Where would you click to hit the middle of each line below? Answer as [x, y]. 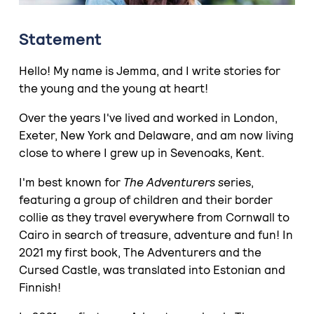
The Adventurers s [173, 182]
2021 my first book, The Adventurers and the [140, 252]
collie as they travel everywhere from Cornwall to [154, 217]
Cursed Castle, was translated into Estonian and [152, 269]
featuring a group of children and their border [145, 199]
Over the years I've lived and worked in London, [148, 117]
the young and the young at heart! [113, 88]
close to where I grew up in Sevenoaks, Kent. [141, 152]
